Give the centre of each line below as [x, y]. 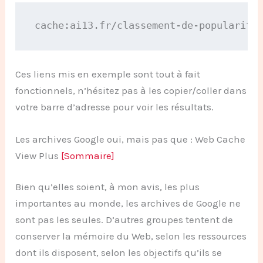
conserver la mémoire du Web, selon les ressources [131, 236]
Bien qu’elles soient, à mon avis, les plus [108, 187]
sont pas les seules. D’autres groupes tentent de [124, 220]
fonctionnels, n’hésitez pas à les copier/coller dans [131, 90]
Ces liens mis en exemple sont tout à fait [108, 74]
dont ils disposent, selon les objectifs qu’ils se [119, 253]
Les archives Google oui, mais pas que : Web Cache [131, 139]
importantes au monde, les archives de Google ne [128, 203]
